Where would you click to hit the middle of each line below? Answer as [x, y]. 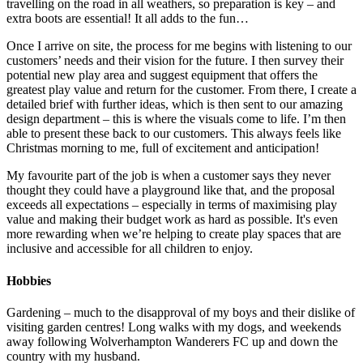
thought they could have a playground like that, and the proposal [171, 190]
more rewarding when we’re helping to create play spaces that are [174, 234]
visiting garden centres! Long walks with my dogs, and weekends [174, 327]
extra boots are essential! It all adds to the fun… [128, 19]
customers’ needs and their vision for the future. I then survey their [175, 61]
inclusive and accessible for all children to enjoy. [130, 249]
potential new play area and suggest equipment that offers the [162, 75]
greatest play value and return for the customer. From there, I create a [181, 90]
